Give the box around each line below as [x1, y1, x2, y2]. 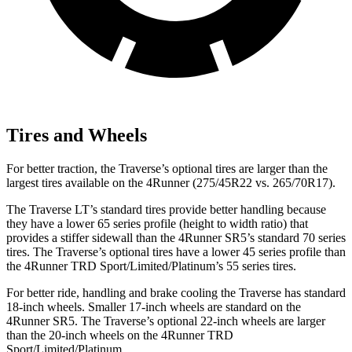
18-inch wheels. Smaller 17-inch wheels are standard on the [6, 299, 301, 313]
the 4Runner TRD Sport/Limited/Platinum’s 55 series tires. [6, 258, 296, 273]
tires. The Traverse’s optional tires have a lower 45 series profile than [6, 244, 346, 258]
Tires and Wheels [6, 124, 147, 145]
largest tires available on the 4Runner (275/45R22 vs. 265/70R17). [6, 175, 335, 189]
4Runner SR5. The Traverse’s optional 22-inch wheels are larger [6, 313, 325, 328]
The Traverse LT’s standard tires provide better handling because [6, 202, 326, 216]
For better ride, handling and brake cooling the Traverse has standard [6, 285, 346, 299]
